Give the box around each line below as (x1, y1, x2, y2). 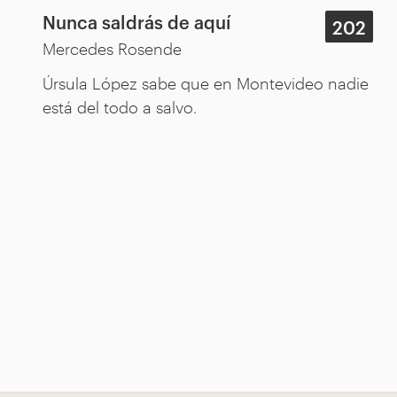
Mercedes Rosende (43, 36, 182, 58)
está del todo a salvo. (43, 95, 197, 117)
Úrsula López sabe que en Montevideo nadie (43, 71, 369, 93)
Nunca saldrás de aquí (43, 8, 231, 34)
